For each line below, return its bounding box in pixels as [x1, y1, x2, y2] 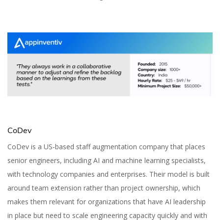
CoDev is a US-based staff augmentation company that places [7, 142, 205, 152]
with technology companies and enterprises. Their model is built [7, 169, 210, 179]
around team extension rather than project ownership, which [7, 183, 200, 193]
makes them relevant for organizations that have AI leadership [7, 197, 206, 207]
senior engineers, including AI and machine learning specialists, [7, 156, 206, 165]
